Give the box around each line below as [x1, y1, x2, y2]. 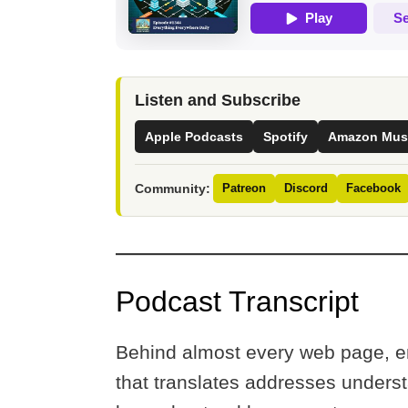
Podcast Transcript [116, 285, 359, 319]
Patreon [222, 180, 266, 195]
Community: [135, 180, 210, 196]
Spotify [263, 128, 308, 144]
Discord [284, 180, 328, 195]
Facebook [346, 180, 401, 195]
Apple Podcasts [145, 128, 243, 144]
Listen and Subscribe [135, 90, 301, 109]
